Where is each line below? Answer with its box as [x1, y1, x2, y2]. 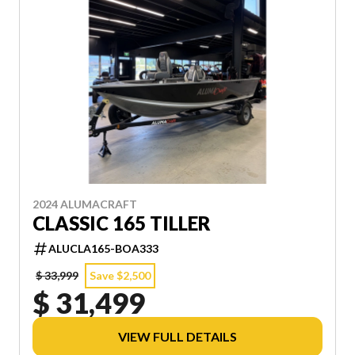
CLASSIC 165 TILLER [32, 211, 211, 235]
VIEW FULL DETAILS [118, 328, 237, 344]
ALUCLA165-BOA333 [48, 241, 158, 255]
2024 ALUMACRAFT [32, 197, 137, 211]
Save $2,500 [90, 268, 151, 282]
